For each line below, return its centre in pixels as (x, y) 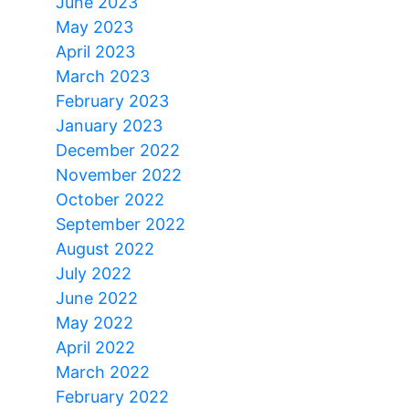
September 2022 (121, 224)
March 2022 (103, 372)
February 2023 (112, 100)
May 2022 (94, 322)
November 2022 (119, 174)
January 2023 (109, 125)
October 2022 (110, 199)
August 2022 (105, 248)
